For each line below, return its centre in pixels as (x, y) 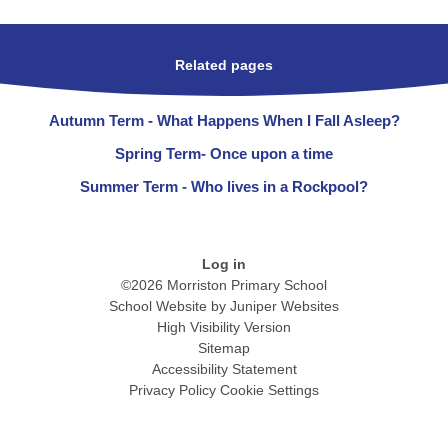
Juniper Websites (284, 305)
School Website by (169, 305)
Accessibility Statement (224, 368)
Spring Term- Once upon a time (224, 154)
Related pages (224, 65)
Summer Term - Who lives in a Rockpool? (224, 187)
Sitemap (224, 347)
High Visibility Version (224, 326)
